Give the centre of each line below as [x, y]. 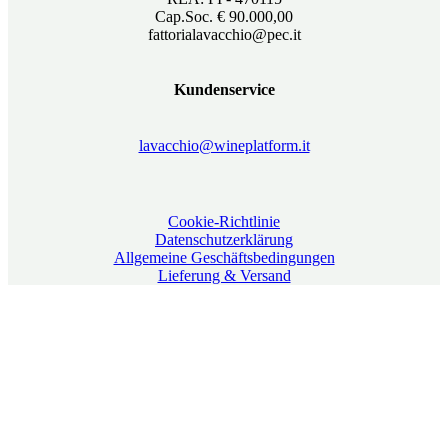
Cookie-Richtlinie [224, 222]
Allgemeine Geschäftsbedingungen [224, 258]
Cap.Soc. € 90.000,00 [224, 16]
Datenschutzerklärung [224, 240]
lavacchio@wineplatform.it [224, 145]
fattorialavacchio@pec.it [224, 34]
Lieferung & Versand [224, 276]
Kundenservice [224, 90]
